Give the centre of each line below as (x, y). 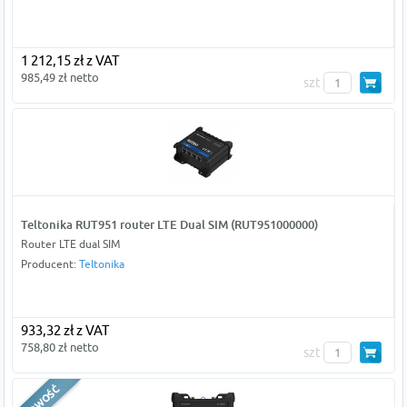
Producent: (50, 264)
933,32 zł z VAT (65, 331)
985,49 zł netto (60, 78)
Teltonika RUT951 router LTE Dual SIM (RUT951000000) (169, 225)
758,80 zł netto (60, 347)
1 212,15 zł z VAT (69, 61)
